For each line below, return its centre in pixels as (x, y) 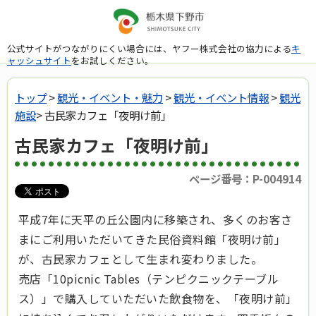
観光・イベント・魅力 (110, 97)
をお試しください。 (113, 60)
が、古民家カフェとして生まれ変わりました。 (141, 259)
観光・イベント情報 (221, 97)
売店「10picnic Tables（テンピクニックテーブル (149, 279)
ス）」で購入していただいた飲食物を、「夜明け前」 (158, 299)
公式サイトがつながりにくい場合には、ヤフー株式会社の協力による (149, 48)
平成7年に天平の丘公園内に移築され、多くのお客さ (156, 220)
